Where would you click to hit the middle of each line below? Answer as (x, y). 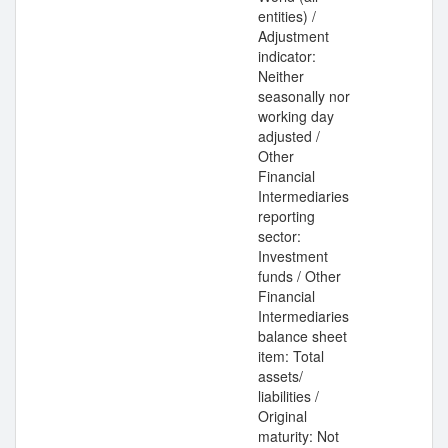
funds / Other (299, 276)
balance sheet (302, 336)
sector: (279, 236)
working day (296, 116)
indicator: (287, 56)
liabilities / (288, 396)
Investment (293, 256)
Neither (281, 76)
